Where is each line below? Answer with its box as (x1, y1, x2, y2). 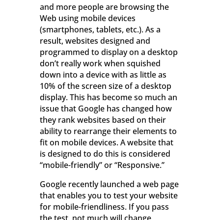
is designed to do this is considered (39, 148, 170, 160)
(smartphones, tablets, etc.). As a (39, 24, 161, 35)
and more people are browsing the (39, 1, 169, 13)
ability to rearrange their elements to (39, 126, 177, 137)
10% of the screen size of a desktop (39, 81, 171, 92)
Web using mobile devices (39, 13, 136, 24)
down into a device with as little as (39, 69, 166, 81)
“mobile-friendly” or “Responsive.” (39, 160, 165, 171)
